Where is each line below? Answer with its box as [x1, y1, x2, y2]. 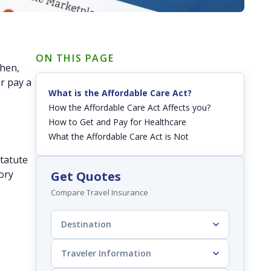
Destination [61, 218, 111, 230]
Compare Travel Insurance [51, 187, 148, 198]
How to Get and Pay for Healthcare [48, 116, 186, 128]
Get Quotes [51, 168, 121, 185]
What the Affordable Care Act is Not [48, 131, 189, 143]
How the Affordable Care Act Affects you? [48, 102, 211, 114]
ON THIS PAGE [36, 51, 114, 65]
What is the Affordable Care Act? [48, 87, 192, 99]
